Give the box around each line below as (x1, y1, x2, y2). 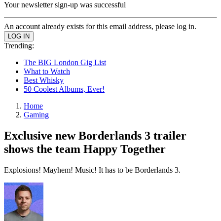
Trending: (4, 41, 34, 50)
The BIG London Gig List (24, 58, 106, 67)
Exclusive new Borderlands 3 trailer (4, 129, 186, 142)
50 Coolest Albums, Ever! (24, 85, 105, 93)
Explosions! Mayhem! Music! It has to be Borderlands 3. (4, 165, 181, 174)
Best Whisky (24, 76, 64, 84)
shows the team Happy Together (4, 142, 166, 155)
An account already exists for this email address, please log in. (4, 22, 196, 31)
